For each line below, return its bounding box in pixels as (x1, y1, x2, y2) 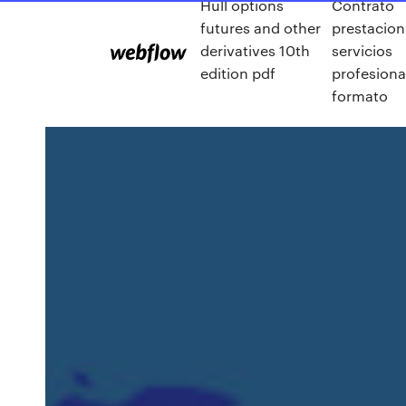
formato (331, 85, 388, 105)
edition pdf (200, 63, 275, 82)
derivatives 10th (200, 40, 310, 60)
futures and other (200, 17, 321, 37)
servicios (331, 40, 392, 60)
